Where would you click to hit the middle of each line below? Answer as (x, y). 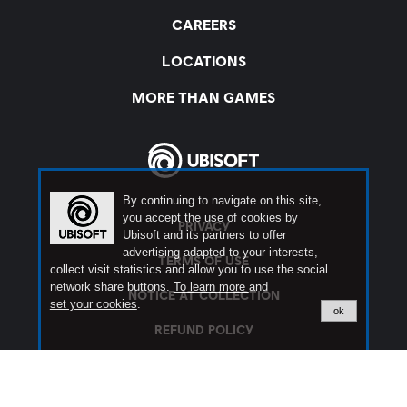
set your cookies (93, 304)
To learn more (211, 287)
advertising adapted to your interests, (220, 252)
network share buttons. (111, 287)
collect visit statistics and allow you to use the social (189, 269)
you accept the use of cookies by (210, 218)
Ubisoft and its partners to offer (204, 235)
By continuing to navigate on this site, (222, 200)
